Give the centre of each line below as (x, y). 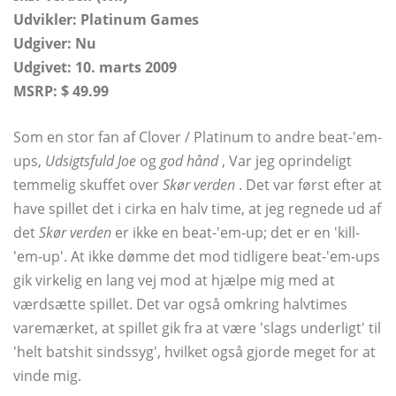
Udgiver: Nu (55, 44)
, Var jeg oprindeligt (285, 161)
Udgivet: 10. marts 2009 (95, 68)
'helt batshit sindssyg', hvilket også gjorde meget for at (194, 352)
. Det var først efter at (308, 185)
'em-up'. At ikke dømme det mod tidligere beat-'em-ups (197, 257)
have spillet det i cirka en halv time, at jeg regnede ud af (197, 209)
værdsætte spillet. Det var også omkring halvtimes (180, 305)
